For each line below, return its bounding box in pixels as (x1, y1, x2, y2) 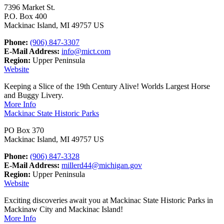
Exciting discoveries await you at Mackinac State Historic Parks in (4, 195, 213, 204)
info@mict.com (61, 46, 110, 55)
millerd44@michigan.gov (61, 160, 142, 169)
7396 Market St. (4, 2, 55, 11)
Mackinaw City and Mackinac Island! (4, 204, 123, 213)
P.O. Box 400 (4, 11, 47, 20)
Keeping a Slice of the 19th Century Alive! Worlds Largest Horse (4, 81, 210, 90)
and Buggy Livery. (4, 90, 63, 99)
